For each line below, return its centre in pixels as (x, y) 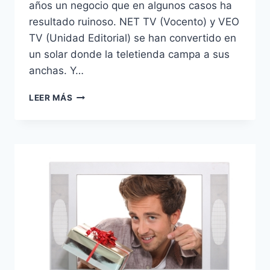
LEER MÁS (51, 98)
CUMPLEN (94, 133)
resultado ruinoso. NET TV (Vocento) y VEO (134, 22)
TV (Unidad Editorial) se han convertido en (133, 38)
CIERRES (91, 171)
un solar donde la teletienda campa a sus (129, 55)
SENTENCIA (97, 221)
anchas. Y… (56, 71)
